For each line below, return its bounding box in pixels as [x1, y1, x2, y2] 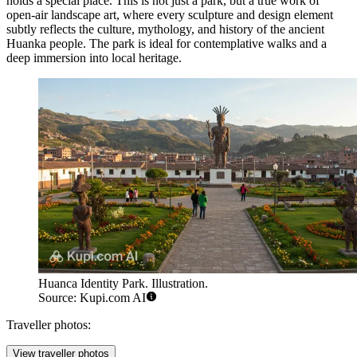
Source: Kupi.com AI [38, 290, 146, 304]
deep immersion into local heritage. [6, 51, 182, 65]
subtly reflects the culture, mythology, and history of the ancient [6, 22, 324, 37]
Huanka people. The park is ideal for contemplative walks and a [6, 37, 327, 51]
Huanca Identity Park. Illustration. [38, 276, 208, 290]
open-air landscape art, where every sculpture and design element [6, 8, 333, 22]
